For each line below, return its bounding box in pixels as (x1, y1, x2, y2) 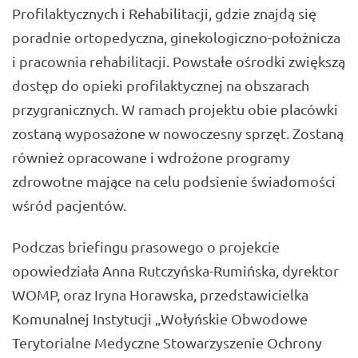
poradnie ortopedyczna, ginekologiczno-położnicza (12, 28, 340, 46)
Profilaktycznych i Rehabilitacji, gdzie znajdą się (12, 4, 316, 22)
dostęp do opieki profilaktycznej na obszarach (12, 76, 309, 93)
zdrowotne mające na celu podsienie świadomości (12, 172, 336, 189)
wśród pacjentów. (12, 196, 126, 213)
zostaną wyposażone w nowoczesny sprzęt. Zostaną (12, 124, 344, 141)
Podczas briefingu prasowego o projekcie (12, 238, 280, 256)
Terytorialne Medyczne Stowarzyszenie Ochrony (12, 334, 322, 352)
